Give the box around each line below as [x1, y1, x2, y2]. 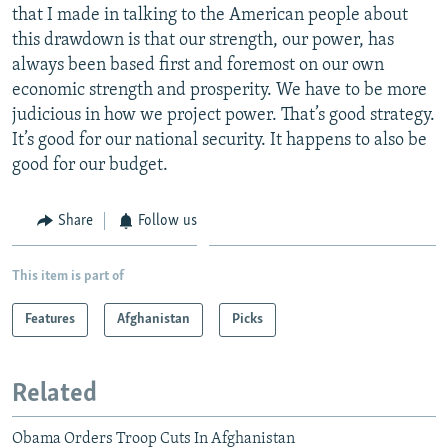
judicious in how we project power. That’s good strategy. [12, 105, 435, 125]
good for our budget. [12, 155, 168, 175]
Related [12, 381, 97, 408]
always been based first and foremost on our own [12, 55, 384, 75]
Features [25, 312, 75, 327]
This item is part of [12, 269, 124, 284]
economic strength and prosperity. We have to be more [12, 80, 427, 100]
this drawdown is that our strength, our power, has [12, 30, 394, 50]
